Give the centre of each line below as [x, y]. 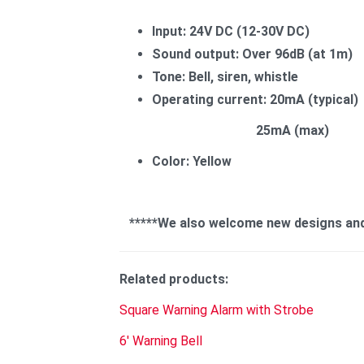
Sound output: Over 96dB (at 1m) [252, 54]
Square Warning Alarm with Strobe [217, 310]
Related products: [174, 279]
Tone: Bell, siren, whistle [225, 77]
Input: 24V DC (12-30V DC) [231, 31]
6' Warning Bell [161, 341]
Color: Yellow [192, 161]
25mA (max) [224, 130]
